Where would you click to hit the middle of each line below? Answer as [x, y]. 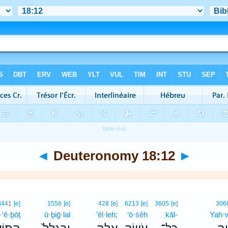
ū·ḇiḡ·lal [58, 215]
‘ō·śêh [138, 215]
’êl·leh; [107, 215]
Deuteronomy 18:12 [114, 156]
